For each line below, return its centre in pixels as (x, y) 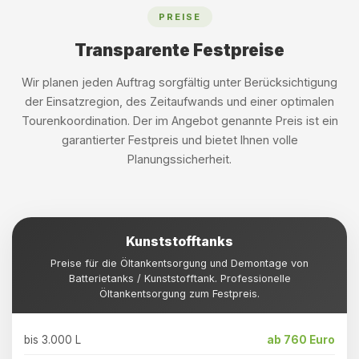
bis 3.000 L (52, 340)
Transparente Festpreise (179, 50)
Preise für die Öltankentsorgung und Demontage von (179, 263)
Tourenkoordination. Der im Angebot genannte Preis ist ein (179, 121)
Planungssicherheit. (179, 159)
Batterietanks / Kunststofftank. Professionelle (179, 278)
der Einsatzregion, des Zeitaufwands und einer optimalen (179, 101)
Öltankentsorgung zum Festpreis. (179, 294)
